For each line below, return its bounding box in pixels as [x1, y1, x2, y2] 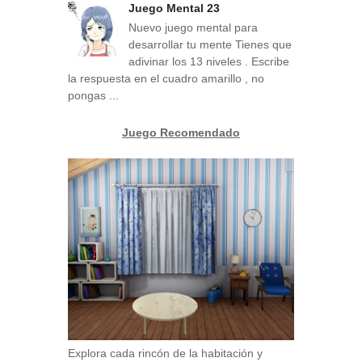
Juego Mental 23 [128, 2, 220, 15]
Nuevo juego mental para [128, 21, 258, 35]
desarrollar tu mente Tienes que [128, 38, 292, 52]
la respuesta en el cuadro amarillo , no [68, 72, 264, 86]
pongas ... [68, 89, 119, 103]
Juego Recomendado [122, 126, 240, 140]
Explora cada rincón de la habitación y [68, 346, 263, 360]
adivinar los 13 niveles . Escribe [128, 55, 289, 69]
